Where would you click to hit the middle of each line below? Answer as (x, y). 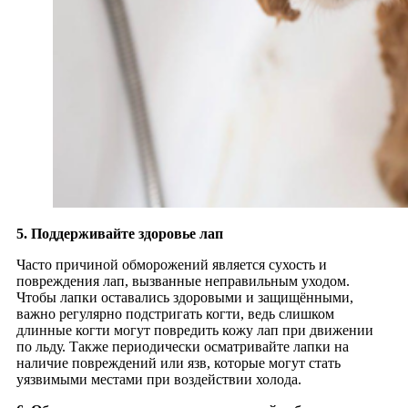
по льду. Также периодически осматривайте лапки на (183, 346)
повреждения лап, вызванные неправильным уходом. (183, 280)
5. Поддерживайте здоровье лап (120, 233)
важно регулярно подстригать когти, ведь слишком (175, 313)
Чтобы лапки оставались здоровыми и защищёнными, (185, 297)
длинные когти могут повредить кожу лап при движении (195, 330)
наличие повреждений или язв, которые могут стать (178, 362)
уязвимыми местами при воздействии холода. (159, 379)
